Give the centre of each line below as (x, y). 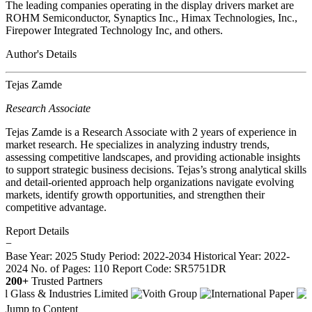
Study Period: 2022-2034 (135, 256)
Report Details (37, 231)
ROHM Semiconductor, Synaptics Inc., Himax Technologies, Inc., (151, 17)
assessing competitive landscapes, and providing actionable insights (153, 157)
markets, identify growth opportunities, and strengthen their (135, 194)
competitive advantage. (56, 207)
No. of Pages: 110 (70, 268)
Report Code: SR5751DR (169, 268)
